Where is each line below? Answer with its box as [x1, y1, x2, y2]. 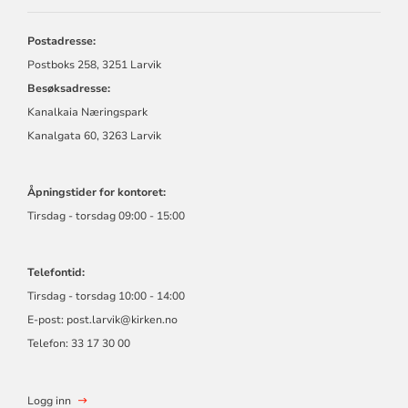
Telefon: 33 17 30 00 [26, 335, 130, 351]
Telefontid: [26, 264, 85, 280]
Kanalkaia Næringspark [26, 104, 148, 119]
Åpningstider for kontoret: [26, 184, 166, 199]
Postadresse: [26, 33, 96, 48]
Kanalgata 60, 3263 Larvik [26, 127, 161, 143]
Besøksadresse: [26, 80, 110, 96]
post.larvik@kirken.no [66, 311, 178, 327]
